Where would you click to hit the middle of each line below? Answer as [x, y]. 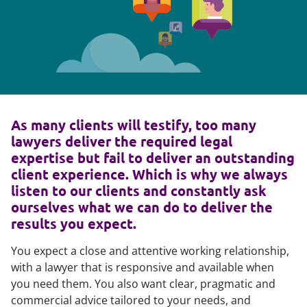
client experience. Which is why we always [149, 174]
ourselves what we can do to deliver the [142, 207]
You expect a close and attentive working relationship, [150, 251]
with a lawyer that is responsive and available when [143, 267]
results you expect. [74, 223]
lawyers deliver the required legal [122, 141]
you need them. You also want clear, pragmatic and [143, 284]
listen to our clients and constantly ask [139, 191]
